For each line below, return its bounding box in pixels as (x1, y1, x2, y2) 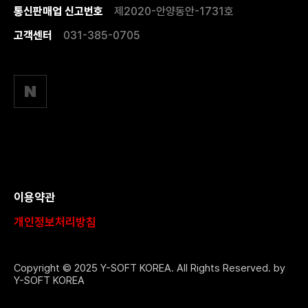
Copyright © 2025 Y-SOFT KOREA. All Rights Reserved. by (14, 262, 285, 274)
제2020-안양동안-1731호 (114, 5, 234, 18)
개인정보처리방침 (14, 215, 96, 229)
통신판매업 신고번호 (14, 5, 103, 18)
